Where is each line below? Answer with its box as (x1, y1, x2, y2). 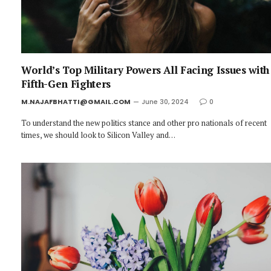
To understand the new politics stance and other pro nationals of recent (21, 117, 267, 128)
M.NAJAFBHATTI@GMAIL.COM (21, 96, 131, 106)
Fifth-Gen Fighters (21, 76, 111, 91)
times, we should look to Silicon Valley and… (21, 129, 175, 140)
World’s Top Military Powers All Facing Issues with (21, 62, 270, 77)
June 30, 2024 (142, 96, 189, 106)
